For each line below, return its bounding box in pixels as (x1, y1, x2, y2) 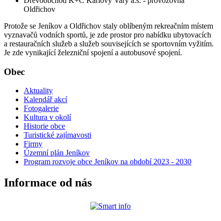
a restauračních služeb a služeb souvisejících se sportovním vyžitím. (4, 39, 214, 48)
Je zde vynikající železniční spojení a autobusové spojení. (4, 48, 182, 57)
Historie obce (24, 122, 65, 131)
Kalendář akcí (24, 95, 67, 104)
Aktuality (24, 86, 53, 95)
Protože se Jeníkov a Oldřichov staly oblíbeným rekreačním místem (4, 21, 213, 30)
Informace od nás (4, 176, 92, 189)
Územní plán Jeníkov (24, 148, 90, 157)
